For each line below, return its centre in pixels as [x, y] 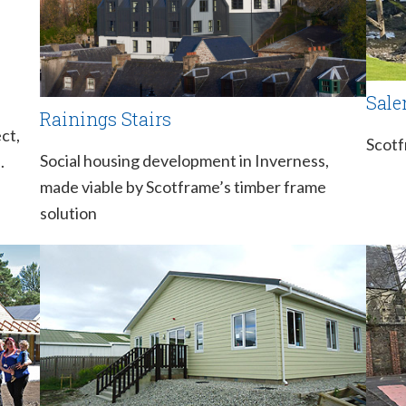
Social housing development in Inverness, [184, 160]
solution [68, 213]
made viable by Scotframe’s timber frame [183, 186]
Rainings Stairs [106, 118]
